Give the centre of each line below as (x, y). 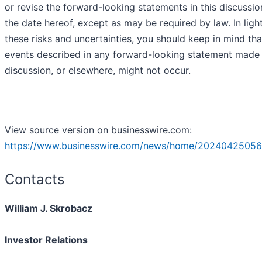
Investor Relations (46, 240)
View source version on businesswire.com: (98, 130)
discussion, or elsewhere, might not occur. (98, 70)
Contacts (35, 180)
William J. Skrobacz (49, 208)
